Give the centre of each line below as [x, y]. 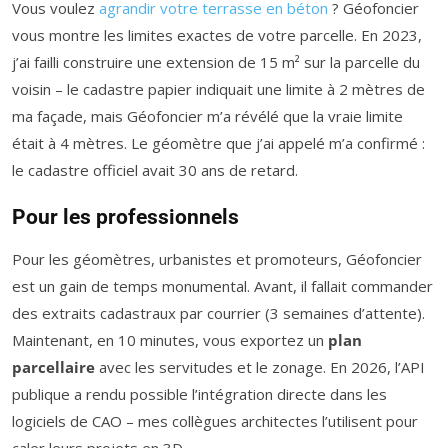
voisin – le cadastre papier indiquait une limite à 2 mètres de [218, 89]
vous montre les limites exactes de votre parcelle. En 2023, [217, 35]
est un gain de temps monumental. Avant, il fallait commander [222, 286]
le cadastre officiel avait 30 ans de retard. [155, 170]
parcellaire [53, 367]
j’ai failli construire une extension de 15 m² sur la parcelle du [216, 62]
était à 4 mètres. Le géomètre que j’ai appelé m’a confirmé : [218, 143]
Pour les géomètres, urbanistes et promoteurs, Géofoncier [217, 259]
